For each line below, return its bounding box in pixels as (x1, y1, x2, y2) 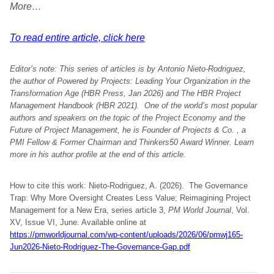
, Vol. (231, 206, 250, 215)
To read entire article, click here (10, 32, 145, 43)
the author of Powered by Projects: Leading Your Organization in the (10, 76, 250, 86)
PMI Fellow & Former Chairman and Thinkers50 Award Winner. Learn (10, 138, 254, 147)
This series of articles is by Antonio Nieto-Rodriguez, (59, 64, 246, 73)
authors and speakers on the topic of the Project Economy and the (10, 113, 245, 122)
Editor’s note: (10, 64, 57, 73)
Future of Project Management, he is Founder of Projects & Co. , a (10, 125, 246, 135)
